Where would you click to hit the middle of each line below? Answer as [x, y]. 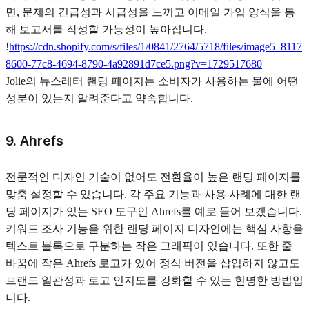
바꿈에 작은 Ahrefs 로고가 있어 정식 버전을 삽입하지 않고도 [153, 263]
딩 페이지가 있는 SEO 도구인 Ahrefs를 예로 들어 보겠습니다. [154, 212]
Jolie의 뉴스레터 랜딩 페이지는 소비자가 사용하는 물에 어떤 [152, 81]
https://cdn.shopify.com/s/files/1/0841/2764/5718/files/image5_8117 [156, 47]
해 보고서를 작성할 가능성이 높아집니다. [106, 30]
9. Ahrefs [34, 141]
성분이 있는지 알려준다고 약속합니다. [99, 99]
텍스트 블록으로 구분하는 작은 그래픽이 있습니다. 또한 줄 [149, 246]
